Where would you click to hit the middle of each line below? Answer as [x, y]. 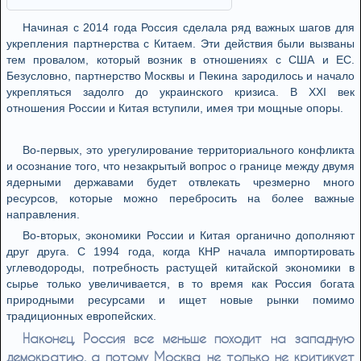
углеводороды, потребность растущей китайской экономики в [180, 268]
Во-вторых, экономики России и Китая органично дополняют [189, 235]
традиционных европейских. [81, 316]
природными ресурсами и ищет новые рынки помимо [180, 300]
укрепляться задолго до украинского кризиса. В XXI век [180, 92]
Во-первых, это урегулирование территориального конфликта [189, 150]
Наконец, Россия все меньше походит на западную [189, 338]
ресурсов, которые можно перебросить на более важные [180, 198]
